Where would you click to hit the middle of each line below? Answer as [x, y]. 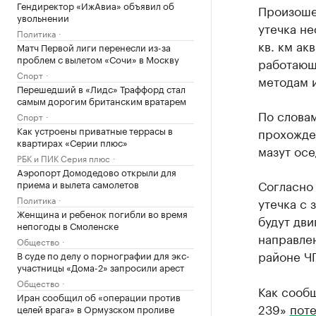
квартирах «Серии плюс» [72, 142]
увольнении [43, 17]
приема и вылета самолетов [78, 183]
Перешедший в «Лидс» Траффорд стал [101, 88]
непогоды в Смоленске [68, 225]
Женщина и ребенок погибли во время [102, 213]
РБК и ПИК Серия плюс [63, 158]
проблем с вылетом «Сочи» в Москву [98, 59]
